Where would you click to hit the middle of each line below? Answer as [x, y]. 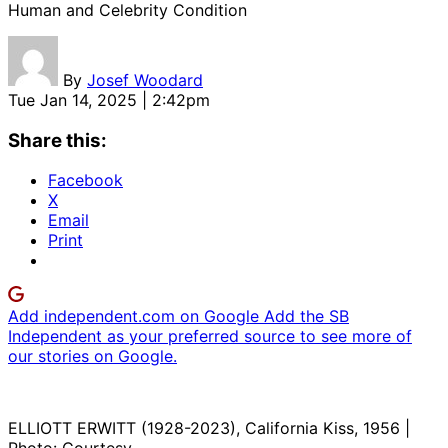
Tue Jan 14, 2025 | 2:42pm [109, 99]
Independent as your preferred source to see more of [210, 336]
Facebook [85, 180]
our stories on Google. [92, 356]
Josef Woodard [145, 79]
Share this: [57, 140]
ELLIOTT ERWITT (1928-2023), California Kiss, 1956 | [209, 428]
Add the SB [306, 316]
